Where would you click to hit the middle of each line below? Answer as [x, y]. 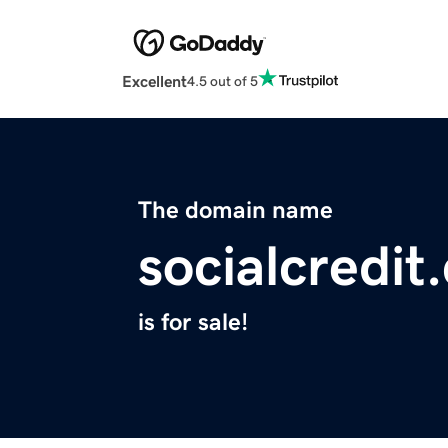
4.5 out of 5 [222, 80]
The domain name [235, 210]
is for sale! [193, 322]
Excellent [154, 81]
